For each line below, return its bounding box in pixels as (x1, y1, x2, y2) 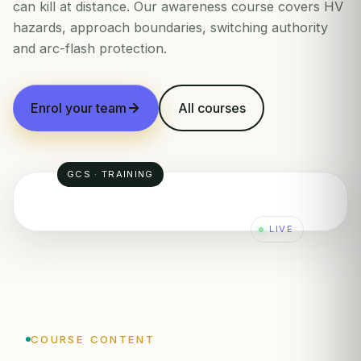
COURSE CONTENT (31, 333, 156, 346)
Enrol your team (31, 99, 127, 116)
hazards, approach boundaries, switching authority (13, 19, 328, 35)
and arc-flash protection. (13, 40, 167, 56)
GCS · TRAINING (67, 168, 154, 180)
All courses (177, 99, 246, 116)
